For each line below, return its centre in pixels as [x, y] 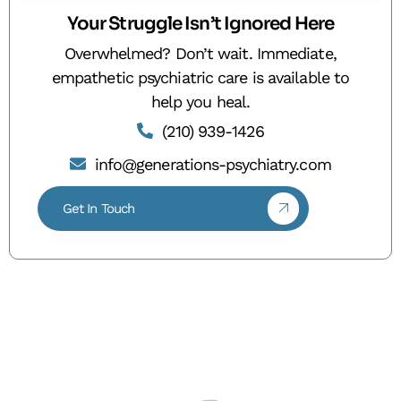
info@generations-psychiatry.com [213, 164]
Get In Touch [98, 208]
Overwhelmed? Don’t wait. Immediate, [200, 54]
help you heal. [200, 102]
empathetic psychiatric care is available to [200, 78]
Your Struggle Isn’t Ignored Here [200, 24]
